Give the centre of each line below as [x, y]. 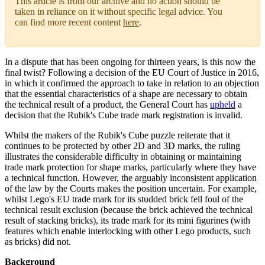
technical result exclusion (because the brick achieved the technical [129, 210]
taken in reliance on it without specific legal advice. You [119, 12]
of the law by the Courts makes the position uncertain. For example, [131, 189]
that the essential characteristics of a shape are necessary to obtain [126, 94]
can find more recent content [69, 22]
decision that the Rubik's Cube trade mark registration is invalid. [124, 115]
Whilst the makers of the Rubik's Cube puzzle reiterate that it [117, 135]
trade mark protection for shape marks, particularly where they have [130, 167]
